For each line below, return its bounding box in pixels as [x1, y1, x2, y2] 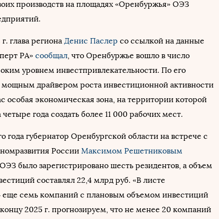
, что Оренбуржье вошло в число [67, 51, 190, 60]
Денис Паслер [64, 36, 118, 45]
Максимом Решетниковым [81, 146, 182, 155]
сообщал [35, 51, 67, 60]
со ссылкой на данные [118, 36, 204, 45]
